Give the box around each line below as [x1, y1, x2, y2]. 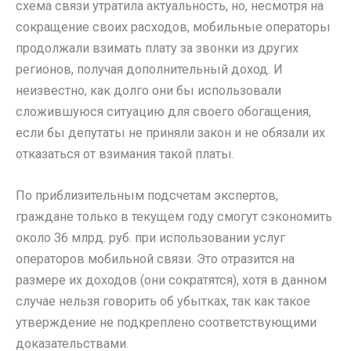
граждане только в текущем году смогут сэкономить [16, 209, 332, 225]
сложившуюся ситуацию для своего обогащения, [16, 104, 311, 120]
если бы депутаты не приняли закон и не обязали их [16, 125, 325, 141]
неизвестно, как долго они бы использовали [16, 83, 281, 99]
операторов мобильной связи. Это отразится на [16, 251, 295, 267]
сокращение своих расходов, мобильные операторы [16, 20, 331, 35]
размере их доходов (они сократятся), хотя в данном [16, 273, 327, 288]
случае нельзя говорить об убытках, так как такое [16, 294, 310, 309]
